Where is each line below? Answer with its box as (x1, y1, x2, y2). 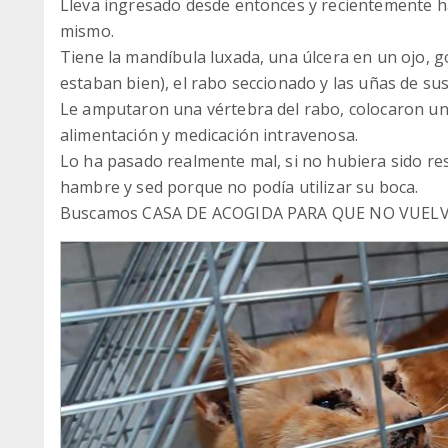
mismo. (60, 20, 114, 42)
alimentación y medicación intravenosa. (60, 124, 359, 146)
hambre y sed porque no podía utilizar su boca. (60, 176, 419, 198)
